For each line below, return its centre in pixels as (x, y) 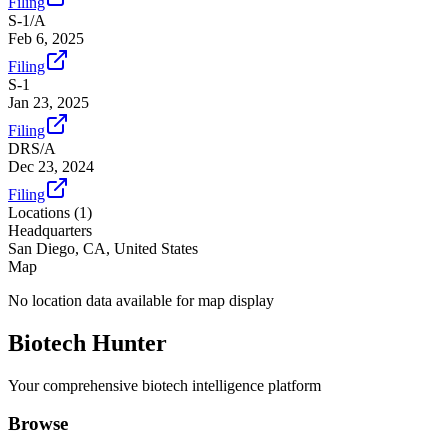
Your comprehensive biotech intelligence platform (164, 385)
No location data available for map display (141, 300)
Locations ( (43, 212)
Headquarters (50, 230)
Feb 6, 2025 (46, 38)
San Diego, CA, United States (103, 248)
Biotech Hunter (87, 342)
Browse (38, 424)
